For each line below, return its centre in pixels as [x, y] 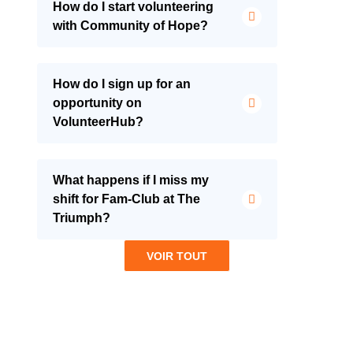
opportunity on [97, 103]
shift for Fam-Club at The [126, 199]
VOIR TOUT [176, 256]
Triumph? [81, 218]
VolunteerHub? [98, 122]
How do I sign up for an [121, 84]
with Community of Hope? [130, 26]
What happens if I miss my [130, 180]
